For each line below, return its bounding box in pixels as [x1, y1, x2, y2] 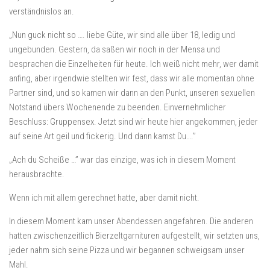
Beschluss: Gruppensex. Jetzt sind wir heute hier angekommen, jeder [9, 116, 258, 127]
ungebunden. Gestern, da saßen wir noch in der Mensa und [9, 44, 220, 55]
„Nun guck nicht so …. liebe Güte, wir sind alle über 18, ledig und [9, 30, 235, 40]
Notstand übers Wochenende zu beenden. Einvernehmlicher [9, 102, 226, 113]
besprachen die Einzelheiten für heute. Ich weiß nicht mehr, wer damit [9, 58, 259, 69]
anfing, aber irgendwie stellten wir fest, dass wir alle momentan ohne [9, 73, 254, 84]
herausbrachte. [9, 169, 64, 180]
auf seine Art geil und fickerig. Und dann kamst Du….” [9, 131, 196, 142]
